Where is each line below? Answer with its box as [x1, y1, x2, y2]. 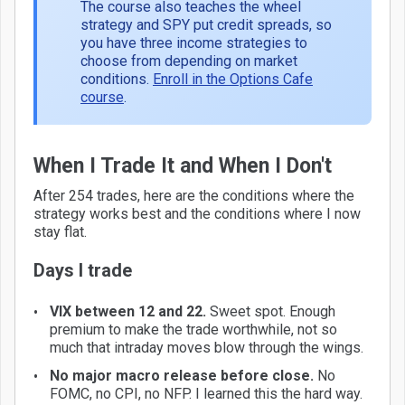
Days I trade [33, 259, 132, 281]
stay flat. [33, 222, 87, 240]
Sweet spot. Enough [206, 302, 335, 320]
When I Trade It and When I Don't [33, 153, 332, 178]
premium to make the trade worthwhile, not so [50, 320, 337, 338]
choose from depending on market [80, 52, 297, 70]
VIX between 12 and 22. [50, 302, 206, 320]
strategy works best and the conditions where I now [33, 204, 361, 222]
